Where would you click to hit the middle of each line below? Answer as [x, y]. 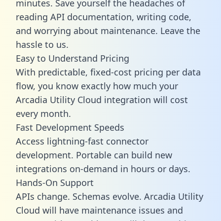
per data [182, 72]
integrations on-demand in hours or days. [103, 168]
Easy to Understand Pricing [73, 58]
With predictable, [53, 72]
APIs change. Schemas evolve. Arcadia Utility [110, 196]
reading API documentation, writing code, [104, 17]
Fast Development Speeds [70, 127]
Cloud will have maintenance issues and [99, 210]
